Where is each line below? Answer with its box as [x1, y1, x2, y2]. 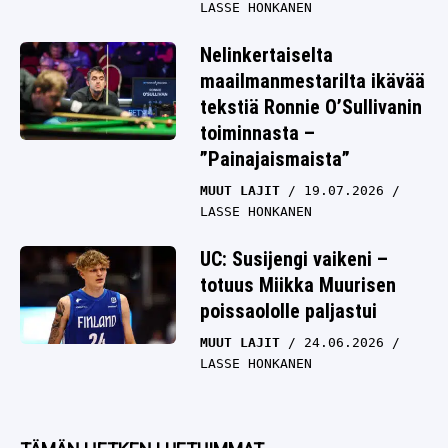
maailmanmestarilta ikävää [200, 69, 425, 94]
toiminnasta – [200, 121, 315, 146]
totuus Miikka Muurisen [200, 273, 396, 298]
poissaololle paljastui [200, 299, 377, 324]
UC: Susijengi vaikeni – [200, 247, 388, 272]
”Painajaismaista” [200, 147, 350, 172]
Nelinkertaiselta [200, 43, 333, 68]
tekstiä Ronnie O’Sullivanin [200, 95, 422, 120]
